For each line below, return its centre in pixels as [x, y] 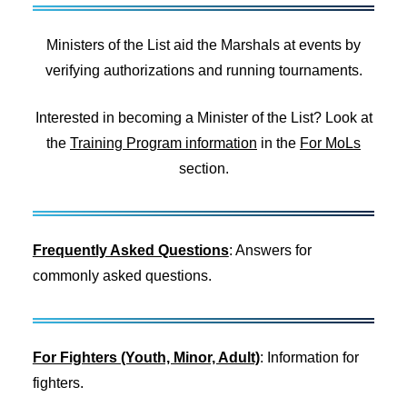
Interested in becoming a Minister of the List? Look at [203, 117]
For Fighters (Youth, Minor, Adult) [146, 357]
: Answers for [270, 250]
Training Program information [164, 143]
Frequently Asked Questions [130, 250]
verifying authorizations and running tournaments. [203, 70]
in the [278, 143]
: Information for [309, 357]
